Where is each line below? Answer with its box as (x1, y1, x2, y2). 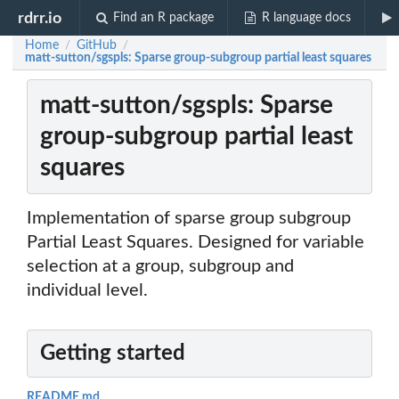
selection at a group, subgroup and (27, 257, 294, 276)
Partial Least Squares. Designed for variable (27, 233, 364, 252)
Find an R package (113, 12, 215, 24)
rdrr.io (18, 10, 62, 26)
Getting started (40, 343, 185, 365)
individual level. (27, 281, 148, 300)
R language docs (261, 12, 351, 24)
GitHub (77, 39, 117, 52)
